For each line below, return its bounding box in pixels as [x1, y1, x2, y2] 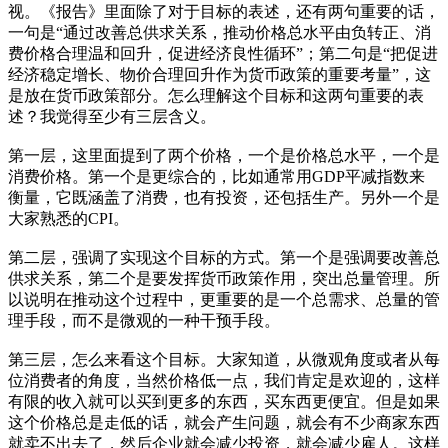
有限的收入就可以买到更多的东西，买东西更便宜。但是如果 [8, 392, 440, 410]
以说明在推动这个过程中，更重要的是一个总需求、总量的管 [8, 290, 440, 308]
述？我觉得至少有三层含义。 [8, 107, 216, 125]
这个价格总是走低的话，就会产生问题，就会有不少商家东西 [8, 413, 440, 431]
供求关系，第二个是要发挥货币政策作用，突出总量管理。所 [8, 269, 440, 287]
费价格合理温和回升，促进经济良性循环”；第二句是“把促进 [8, 44, 438, 62]
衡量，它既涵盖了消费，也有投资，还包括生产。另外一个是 [8, 188, 440, 206]
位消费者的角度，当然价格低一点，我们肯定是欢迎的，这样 [8, 371, 440, 389]
